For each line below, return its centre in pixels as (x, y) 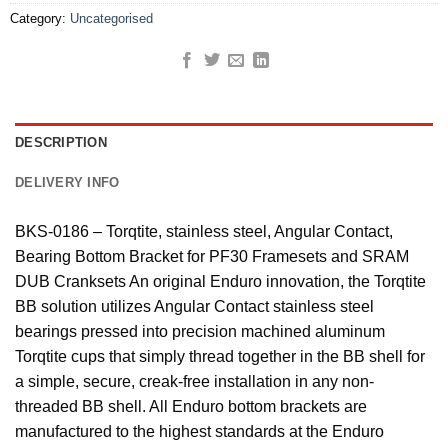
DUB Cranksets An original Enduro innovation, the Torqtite (220, 282)
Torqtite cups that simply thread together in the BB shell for (220, 357)
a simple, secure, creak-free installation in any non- (194, 382)
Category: (39, 19)
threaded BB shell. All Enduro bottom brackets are (191, 407)
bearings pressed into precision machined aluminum (200, 332)
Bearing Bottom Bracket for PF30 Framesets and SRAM (212, 257)
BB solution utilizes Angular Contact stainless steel (194, 307)
